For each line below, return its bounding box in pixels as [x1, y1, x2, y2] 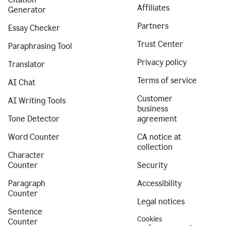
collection [137, 142, 173, 152]
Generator [8, 5, 46, 15]
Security [137, 160, 167, 170]
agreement [137, 114, 177, 124]
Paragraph [8, 179, 45, 188]
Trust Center [137, 39, 183, 49]
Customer [137, 94, 173, 103]
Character [8, 150, 44, 160]
